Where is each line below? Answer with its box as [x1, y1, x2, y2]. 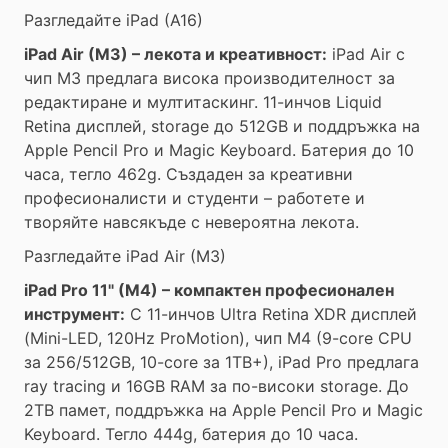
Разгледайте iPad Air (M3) [24, 246, 226, 266]
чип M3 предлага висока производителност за [24, 68, 395, 88]
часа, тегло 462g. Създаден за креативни [24, 164, 353, 184]
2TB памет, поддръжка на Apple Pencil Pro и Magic [24, 400, 423, 420]
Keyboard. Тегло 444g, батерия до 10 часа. [24, 424, 358, 444]
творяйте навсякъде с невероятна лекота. [24, 212, 359, 232]
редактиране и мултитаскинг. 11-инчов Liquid [24, 92, 382, 112]
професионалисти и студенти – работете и [24, 188, 365, 208]
